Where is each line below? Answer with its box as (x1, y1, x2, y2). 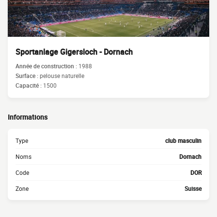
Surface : (15, 72, 40, 79)
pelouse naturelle (40, 72, 84, 79)
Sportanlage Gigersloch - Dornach (15, 46, 133, 57)
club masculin (165, 137, 201, 144)
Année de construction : (15, 62, 78, 70)
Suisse (185, 185, 201, 192)
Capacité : (15, 81, 43, 89)
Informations (8, 112, 47, 122)
